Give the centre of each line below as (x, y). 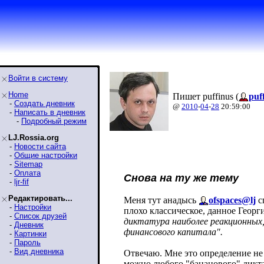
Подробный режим (54, 121)
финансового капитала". (173, 232)
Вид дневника (39, 251)
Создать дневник (44, 103)
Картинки (30, 234)
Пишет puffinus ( (206, 96)
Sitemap (28, 164)
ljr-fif (22, 182)
